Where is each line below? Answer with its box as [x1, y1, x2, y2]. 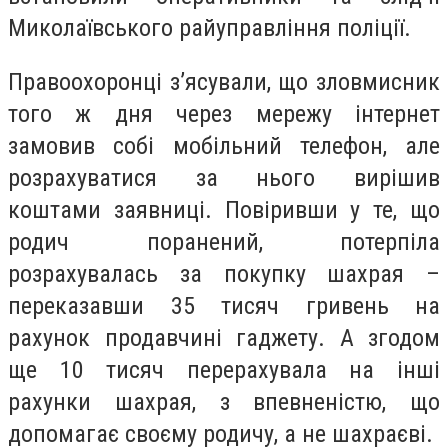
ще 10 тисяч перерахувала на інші [8, 355, 440, 384]
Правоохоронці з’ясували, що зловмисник [8, 67, 440, 96]
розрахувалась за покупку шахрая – [8, 259, 440, 288]
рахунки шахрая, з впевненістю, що [8, 387, 440, 416]
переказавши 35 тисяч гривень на [8, 291, 440, 320]
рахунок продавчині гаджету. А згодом [8, 323, 440, 352]
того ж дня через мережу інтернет [8, 99, 440, 128]
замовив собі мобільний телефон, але [8, 131, 440, 160]
